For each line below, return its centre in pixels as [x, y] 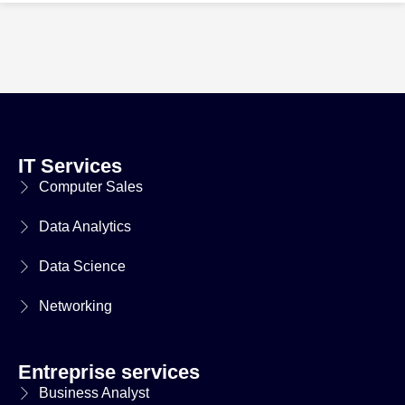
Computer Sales [90, 186]
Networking [75, 306]
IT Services [70, 165]
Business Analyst [94, 392]
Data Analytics [85, 226]
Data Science [82, 266]
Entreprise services [109, 372]
